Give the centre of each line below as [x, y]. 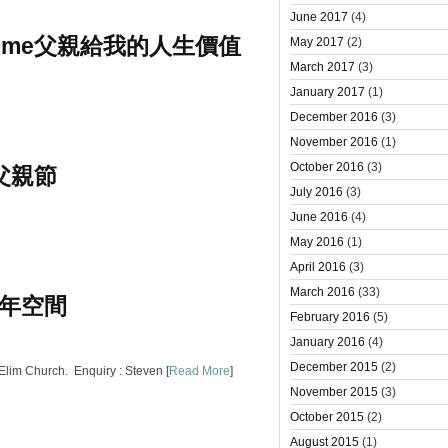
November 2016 [334, 142]
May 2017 [317, 42]
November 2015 [334, 392]
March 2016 [322, 292]
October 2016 [327, 167]
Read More [199, 371]
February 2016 [330, 317]
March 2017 [322, 67]
